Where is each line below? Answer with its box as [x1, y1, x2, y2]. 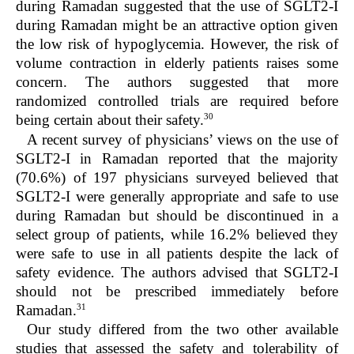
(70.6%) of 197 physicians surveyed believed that [16, 168, 338, 186]
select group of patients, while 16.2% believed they [16, 225, 338, 243]
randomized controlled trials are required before [16, 92, 338, 110]
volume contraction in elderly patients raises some [16, 55, 338, 72]
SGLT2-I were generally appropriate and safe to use [16, 187, 338, 205]
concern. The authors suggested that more [16, 73, 338, 91]
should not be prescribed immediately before [16, 282, 338, 299]
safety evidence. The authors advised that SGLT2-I [16, 263, 338, 281]
